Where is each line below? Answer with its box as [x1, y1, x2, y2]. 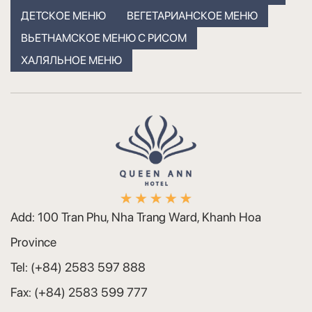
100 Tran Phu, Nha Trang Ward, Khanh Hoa [38, 210, 261, 225]
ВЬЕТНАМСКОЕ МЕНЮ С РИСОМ [21, 31, 187, 45]
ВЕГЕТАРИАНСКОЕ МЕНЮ [127, 9, 258, 23]
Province [10, 235, 56, 250]
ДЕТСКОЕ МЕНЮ [21, 9, 106, 23]
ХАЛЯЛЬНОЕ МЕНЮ [21, 54, 122, 68]
